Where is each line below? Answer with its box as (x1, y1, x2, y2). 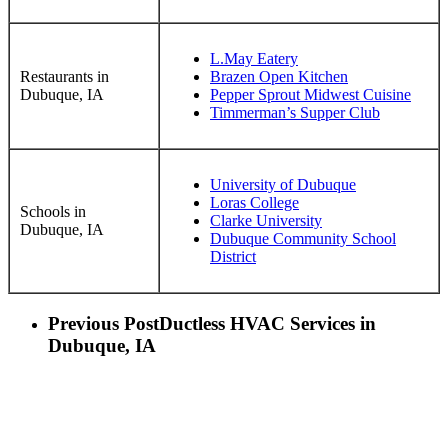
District (210, 247, 256, 265)
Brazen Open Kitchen (210, 67, 348, 85)
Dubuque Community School (210, 229, 396, 247)
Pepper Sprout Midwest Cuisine (210, 85, 411, 103)
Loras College (210, 193, 299, 211)
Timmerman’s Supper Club (210, 103, 380, 121)
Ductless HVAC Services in (159, 312, 376, 334)
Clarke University (210, 211, 322, 229)
